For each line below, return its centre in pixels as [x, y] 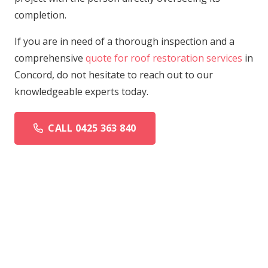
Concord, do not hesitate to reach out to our [114, 74]
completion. [40, 15]
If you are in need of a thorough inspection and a [124, 41]
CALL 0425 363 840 [92, 128]
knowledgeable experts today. [81, 91]
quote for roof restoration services [164, 58]
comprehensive [50, 58]
